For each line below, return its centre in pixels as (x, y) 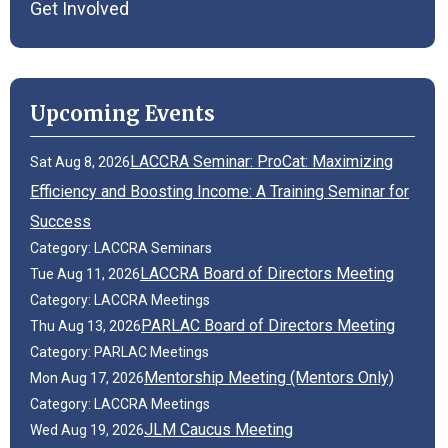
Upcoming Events (122, 113)
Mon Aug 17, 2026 (87, 377)
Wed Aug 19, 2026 (87, 429)
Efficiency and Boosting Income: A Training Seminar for (220, 191)
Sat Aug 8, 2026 (80, 161)
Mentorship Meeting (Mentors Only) (269, 377)
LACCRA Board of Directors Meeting (267, 273)
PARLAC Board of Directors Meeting (268, 325)
